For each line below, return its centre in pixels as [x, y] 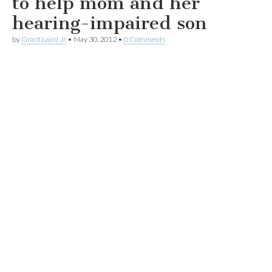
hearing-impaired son [110, 23]
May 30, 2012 [95, 39]
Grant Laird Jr [44, 39]
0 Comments [144, 39]
